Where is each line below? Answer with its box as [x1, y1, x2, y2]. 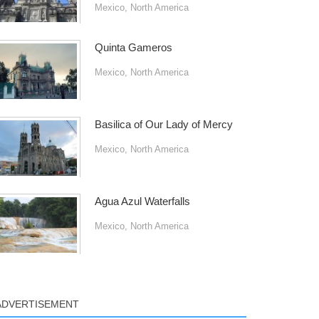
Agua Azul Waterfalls [94, 195, 190, 207]
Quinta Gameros [94, 41, 172, 53]
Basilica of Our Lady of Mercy [94, 118, 233, 130]
